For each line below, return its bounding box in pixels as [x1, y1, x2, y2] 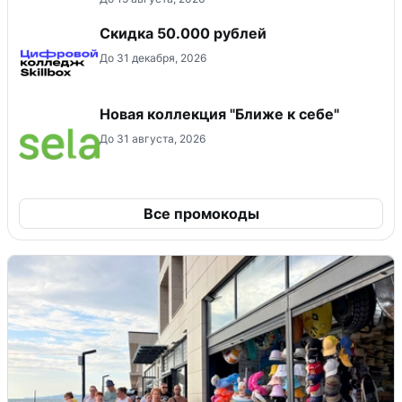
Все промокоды [143, 204, 259, 223]
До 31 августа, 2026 [100, 131, 205, 145]
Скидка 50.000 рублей [100, 23, 267, 42]
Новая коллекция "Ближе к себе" [100, 104, 339, 123]
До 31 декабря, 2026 [100, 50, 206, 65]
